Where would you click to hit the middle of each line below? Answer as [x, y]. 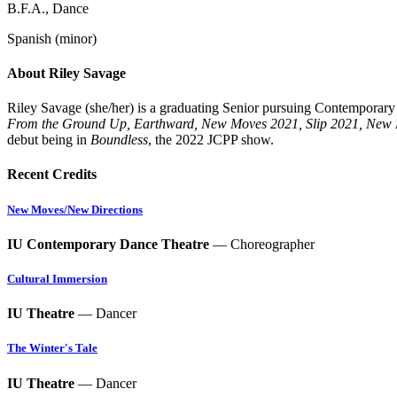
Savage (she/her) [87, 108]
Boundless [119, 140]
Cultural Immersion [57, 279]
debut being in [49, 140]
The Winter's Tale [52, 348]
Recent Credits [52, 175]
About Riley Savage [66, 73]
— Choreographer [262, 244]
